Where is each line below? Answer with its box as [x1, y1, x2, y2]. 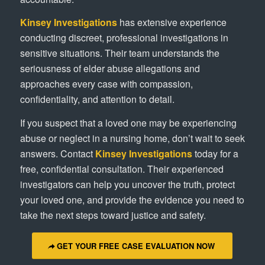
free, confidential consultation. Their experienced [20, 161, 224, 176]
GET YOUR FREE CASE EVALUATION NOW [57, 240, 215, 252]
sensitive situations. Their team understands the [20, 46, 219, 60]
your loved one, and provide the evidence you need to [20, 192, 244, 206]
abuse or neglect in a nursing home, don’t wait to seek [20, 131, 245, 145]
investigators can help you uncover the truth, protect [20, 177, 235, 191]
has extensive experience [117, 15, 227, 30]
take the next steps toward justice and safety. [20, 208, 206, 222]
